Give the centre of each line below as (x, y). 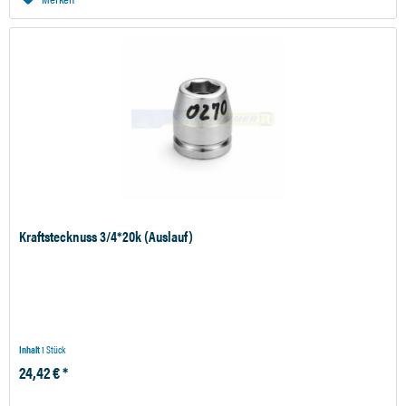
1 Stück (54, 349)
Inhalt (31, 349)
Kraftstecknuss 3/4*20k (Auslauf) (106, 236)
